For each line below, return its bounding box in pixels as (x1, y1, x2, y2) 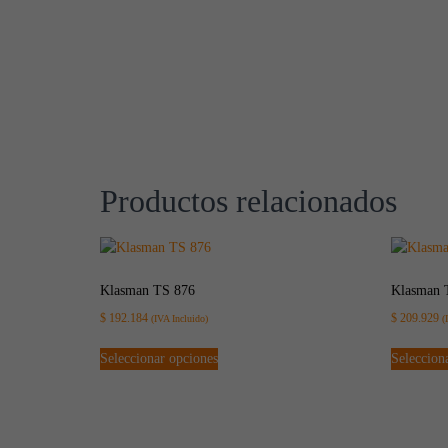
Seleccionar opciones (100, 351, 218, 366)
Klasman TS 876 (100, 283, 195, 299)
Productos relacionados (100, 183, 397, 220)
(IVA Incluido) (151, 313, 208, 325)
